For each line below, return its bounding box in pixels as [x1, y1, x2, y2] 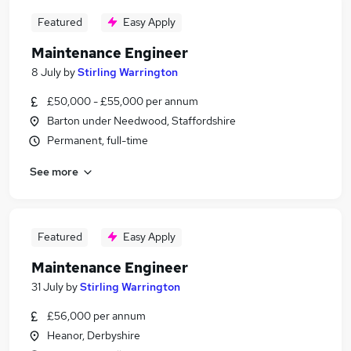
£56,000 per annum [47, 309, 146, 323]
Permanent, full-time [47, 133, 148, 147]
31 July [31, 280, 63, 294]
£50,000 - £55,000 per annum [47, 94, 198, 108]
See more [30, 164, 78, 179]
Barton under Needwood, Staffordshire [47, 114, 236, 128]
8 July [31, 65, 61, 79]
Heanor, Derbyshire [47, 328, 140, 342]
